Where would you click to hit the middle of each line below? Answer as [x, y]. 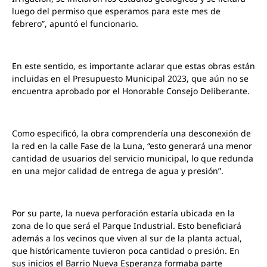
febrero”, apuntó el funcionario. [75, 24]
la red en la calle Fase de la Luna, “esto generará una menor [132, 145]
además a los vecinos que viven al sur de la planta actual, [127, 238]
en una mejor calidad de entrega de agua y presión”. [118, 170]
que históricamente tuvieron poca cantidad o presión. [121, 250]
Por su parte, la [44, 213]
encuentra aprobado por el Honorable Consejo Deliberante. [131, 91]
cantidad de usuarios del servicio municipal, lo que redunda [133, 158]
